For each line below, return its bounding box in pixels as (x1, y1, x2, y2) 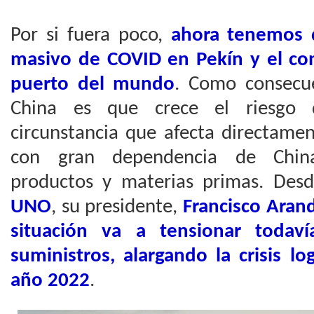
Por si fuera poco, (11, 25, 171, 46)
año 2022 (11, 271, 90, 291)
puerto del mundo (11, 74, 175, 95)
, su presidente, (51, 197, 183, 217)
